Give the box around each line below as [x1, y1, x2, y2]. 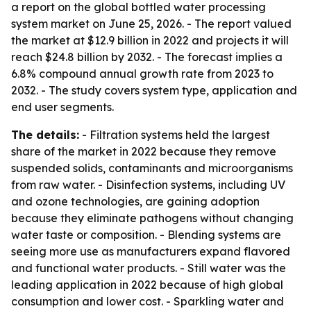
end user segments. [11, 100, 114, 114]
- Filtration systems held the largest [79, 128, 270, 142]
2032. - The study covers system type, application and [11, 83, 297, 97]
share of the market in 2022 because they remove [11, 144, 276, 158]
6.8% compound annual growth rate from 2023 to [11, 67, 274, 81]
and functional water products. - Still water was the [11, 261, 286, 275]
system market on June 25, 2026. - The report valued [11, 17, 292, 31]
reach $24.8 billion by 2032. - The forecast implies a [11, 50, 283, 64]
